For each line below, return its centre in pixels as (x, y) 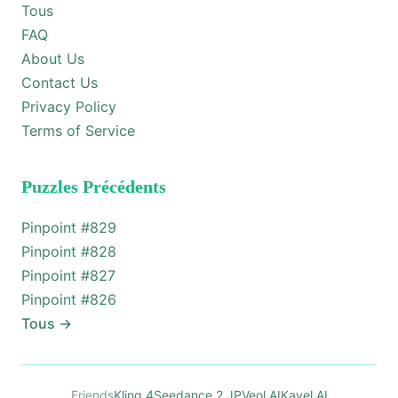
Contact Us (60, 83)
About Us (53, 59)
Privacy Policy (69, 107)
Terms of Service (78, 131)
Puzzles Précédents (94, 187)
